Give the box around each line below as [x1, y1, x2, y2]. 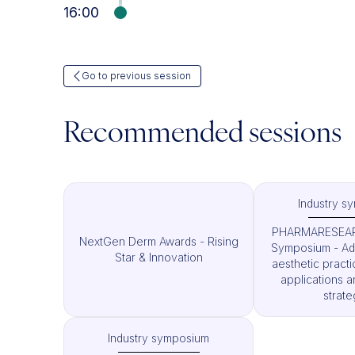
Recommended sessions [63, 120, 342, 149]
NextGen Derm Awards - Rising [78, 235, 239, 248]
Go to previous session [82, 70, 191, 82]
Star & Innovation [114, 250, 203, 264]
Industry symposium [108, 331, 209, 345]
